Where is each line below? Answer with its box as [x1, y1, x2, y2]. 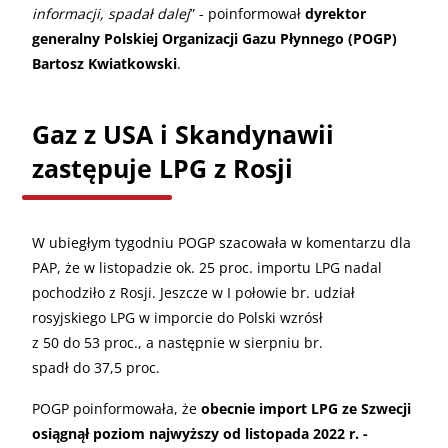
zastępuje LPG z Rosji [32, 150, 293, 185]
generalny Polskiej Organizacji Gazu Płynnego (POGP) [32, 28, 397, 48]
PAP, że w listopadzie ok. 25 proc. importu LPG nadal [32, 257, 382, 277]
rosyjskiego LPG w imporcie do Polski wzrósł [32, 307, 323, 327]
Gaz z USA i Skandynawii [32, 116, 334, 151]
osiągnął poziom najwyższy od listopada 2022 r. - [32, 423, 368, 443]
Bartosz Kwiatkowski [32, 53, 177, 73]
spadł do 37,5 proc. [32, 357, 160, 377]
